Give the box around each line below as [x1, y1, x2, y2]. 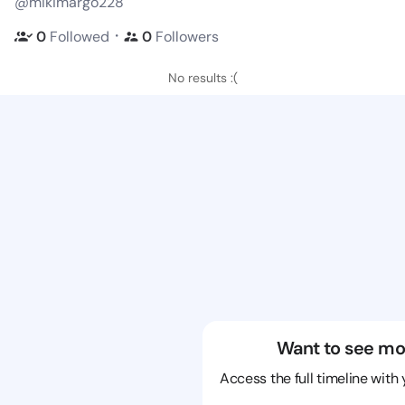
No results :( [167, 70, 238, 86]
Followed [50, 26, 109, 46]
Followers [155, 26, 219, 46]
